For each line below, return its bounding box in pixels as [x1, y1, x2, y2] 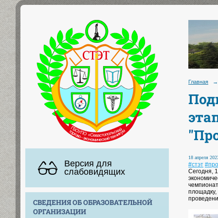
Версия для [64, 158, 112, 168]
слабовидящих [64, 166, 125, 177]
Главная [188, 79, 208, 85]
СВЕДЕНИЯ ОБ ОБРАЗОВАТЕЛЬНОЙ [33, 197, 152, 207]
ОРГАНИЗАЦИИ [33, 206, 86, 216]
